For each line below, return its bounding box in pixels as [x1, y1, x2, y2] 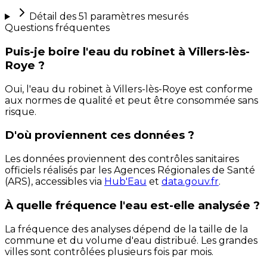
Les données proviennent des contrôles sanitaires [5, 153, 239, 165]
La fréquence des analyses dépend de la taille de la [5, 223, 248, 235]
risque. [5, 105, 36, 117]
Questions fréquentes [5, 22, 110, 34]
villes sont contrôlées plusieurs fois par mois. [5, 246, 213, 257]
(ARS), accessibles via [5, 176, 102, 188]
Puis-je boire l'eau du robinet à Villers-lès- [5, 44, 250, 58]
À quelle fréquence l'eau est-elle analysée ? [5, 198, 260, 212]
